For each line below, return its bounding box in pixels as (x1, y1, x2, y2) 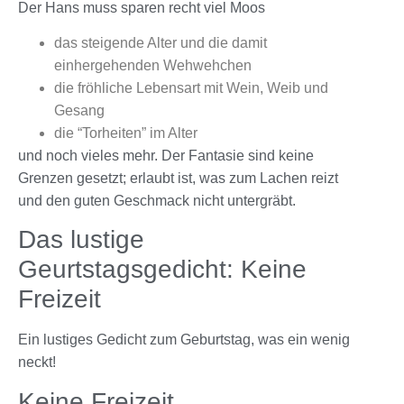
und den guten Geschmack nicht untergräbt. (18, 193, 296, 209)
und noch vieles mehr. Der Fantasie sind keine (18, 148, 314, 164)
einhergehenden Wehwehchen (54, 58, 252, 74)
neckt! (18, 354, 56, 371)
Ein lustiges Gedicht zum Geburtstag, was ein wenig (18, 332, 350, 348)
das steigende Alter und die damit (54, 35, 267, 51)
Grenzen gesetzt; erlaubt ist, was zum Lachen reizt (18, 170, 338, 187)
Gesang (54, 103, 105, 119)
